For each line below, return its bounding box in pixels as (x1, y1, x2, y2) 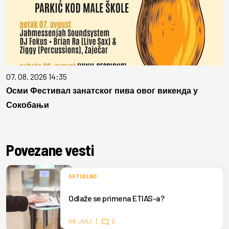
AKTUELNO (68, 172, 97, 180)
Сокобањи (6, 101, 49, 110)
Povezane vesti (6, 141, 94, 159)
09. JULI (68, 217, 91, 225)
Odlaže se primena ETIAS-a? (68, 193, 164, 203)
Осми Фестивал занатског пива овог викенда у (6, 86, 198, 96)
